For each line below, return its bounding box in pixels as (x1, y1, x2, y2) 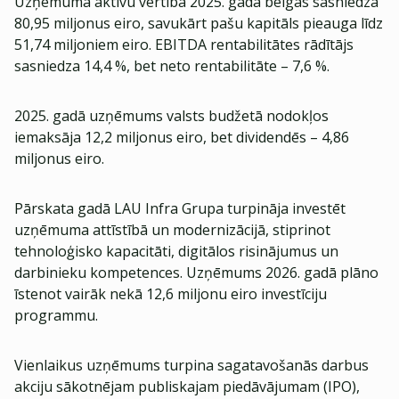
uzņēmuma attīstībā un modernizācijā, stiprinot (14, 220, 330, 240)
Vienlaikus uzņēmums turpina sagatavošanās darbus (14, 355, 369, 375)
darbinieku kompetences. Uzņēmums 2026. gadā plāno (14, 263, 379, 282)
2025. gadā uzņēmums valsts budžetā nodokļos (14, 106, 329, 126)
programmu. (14, 305, 98, 325)
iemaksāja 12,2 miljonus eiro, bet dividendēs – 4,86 (14, 127, 349, 147)
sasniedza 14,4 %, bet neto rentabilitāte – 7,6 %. (14, 56, 330, 76)
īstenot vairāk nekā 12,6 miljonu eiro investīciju (14, 284, 327, 304)
